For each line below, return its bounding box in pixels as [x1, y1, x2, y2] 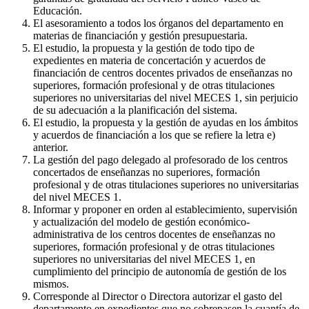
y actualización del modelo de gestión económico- [33, 216, 250, 228]
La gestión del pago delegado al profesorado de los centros [33, 154, 288, 166]
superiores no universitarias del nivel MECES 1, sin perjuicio [33, 92, 298, 104]
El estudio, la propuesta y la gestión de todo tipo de [33, 42, 255, 54]
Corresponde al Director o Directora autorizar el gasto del [33, 290, 282, 303]
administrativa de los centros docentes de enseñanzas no [33, 228, 275, 241]
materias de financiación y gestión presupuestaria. [33, 30, 248, 42]
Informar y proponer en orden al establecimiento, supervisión [33, 203, 297, 216]
